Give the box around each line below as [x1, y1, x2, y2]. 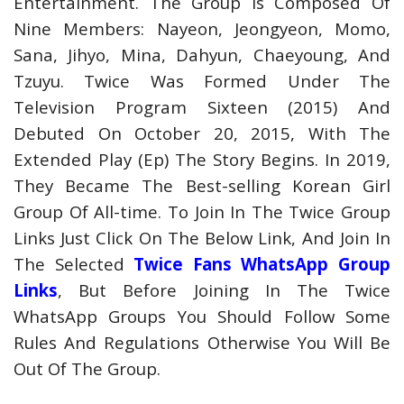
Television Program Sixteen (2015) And [14, 96, 390, 118]
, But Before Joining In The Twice [58, 279, 390, 301]
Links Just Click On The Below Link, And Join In [14, 226, 390, 249]
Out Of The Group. [14, 357, 161, 380]
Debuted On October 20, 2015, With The [14, 122, 390, 144]
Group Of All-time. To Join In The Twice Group [14, 200, 390, 223]
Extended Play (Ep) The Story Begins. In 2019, [14, 148, 390, 170]
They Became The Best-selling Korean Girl [14, 174, 390, 197]
